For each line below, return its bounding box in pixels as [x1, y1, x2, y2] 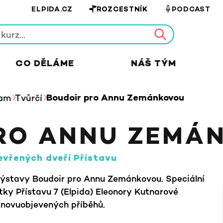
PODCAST [171, 5, 211, 14]
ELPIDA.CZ [31, 5, 73, 14]
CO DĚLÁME [15, 59, 74, 70]
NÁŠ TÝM [130, 59, 177, 70]
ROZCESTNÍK [96, 5, 148, 14]
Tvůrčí [15, 92, 42, 103]
